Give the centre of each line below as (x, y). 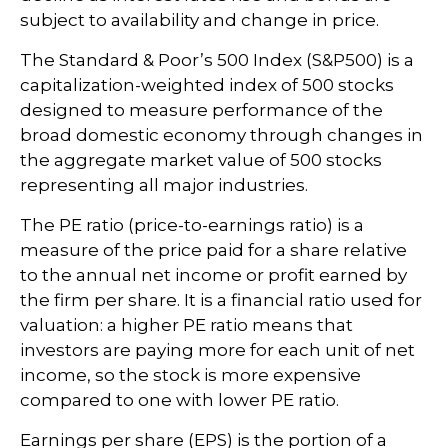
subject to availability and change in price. (199, 20)
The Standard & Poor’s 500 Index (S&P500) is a (217, 60)
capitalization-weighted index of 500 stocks (207, 85)
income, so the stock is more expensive (190, 375)
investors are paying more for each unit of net (217, 350)
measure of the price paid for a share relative (213, 250)
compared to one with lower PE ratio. (179, 400)
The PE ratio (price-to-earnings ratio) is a (192, 225)
